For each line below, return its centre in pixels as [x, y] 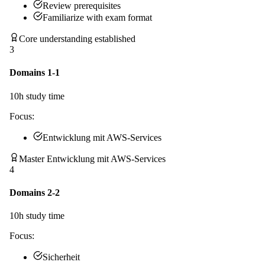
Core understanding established [77, 39]
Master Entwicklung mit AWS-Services [92, 159]
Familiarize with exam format [97, 18]
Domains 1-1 [35, 73]
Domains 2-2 [35, 192]
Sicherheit [61, 257]
